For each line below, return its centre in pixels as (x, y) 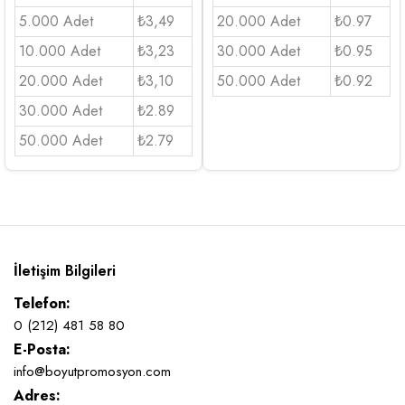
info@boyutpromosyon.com (93, 371)
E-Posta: (42, 349)
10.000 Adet (60, 51)
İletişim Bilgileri (65, 270)
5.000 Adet (56, 21)
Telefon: (42, 303)
